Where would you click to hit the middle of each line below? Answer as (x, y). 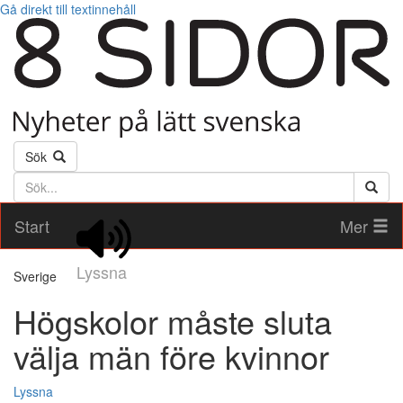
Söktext (36, 180)
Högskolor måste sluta (173, 321)
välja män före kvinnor (171, 356)
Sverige (35, 277)
